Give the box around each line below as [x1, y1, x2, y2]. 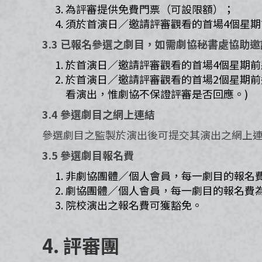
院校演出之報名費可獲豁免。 [65, 197, 202, 212]
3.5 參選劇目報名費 [42, 147, 134, 163]
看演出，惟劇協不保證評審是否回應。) [65, 86, 248, 101]
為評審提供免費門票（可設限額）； [65, 1, 234, 16]
